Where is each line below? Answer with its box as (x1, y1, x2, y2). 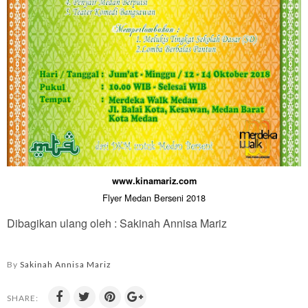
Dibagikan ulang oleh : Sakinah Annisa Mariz (7, 214, 227, 231)
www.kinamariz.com (111, 174, 197, 187)
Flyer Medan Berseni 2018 (102, 190, 206, 204)
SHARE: (7, 292, 38, 303)
